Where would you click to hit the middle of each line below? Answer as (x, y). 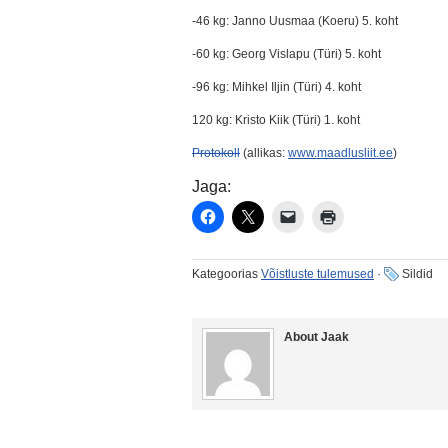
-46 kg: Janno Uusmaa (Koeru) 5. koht (295, 21)
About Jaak (316, 337)
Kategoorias (226, 274)
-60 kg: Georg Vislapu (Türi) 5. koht (286, 54)
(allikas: (264, 153)
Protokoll (216, 153)
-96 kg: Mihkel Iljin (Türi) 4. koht (276, 87)
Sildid (417, 274)
